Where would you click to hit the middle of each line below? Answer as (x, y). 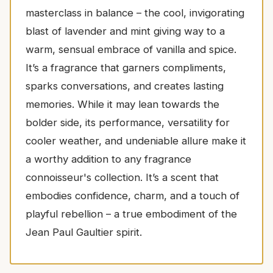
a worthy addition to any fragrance (108, 159)
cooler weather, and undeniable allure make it (136, 140)
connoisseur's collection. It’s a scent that (122, 177)
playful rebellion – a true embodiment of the (131, 214)
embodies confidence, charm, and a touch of (133, 195)
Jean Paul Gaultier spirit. (84, 232)
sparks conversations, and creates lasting (125, 86)
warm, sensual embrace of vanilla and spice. (131, 49)
